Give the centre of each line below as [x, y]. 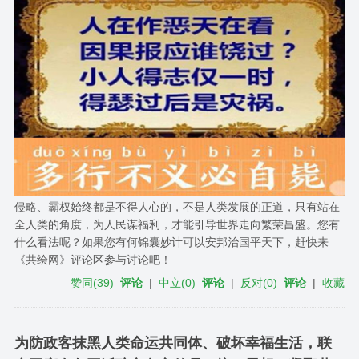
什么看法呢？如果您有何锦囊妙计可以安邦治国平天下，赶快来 [171, 242]
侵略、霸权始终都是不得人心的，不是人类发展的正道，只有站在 [177, 206]
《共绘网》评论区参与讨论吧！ [93, 259]
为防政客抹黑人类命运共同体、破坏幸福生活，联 [173, 343]
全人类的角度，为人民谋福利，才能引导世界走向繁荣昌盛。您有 [177, 224]
